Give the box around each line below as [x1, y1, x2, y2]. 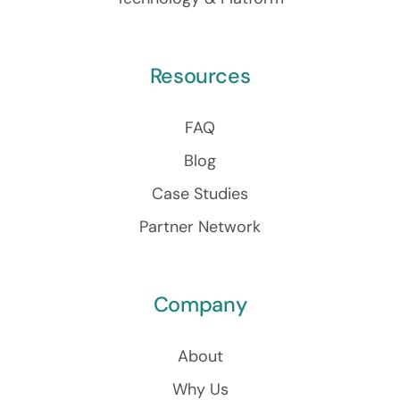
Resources [149, 62, 251, 89]
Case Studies [152, 182, 248, 204]
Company [153, 290, 247, 318]
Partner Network [139, 215, 261, 237]
